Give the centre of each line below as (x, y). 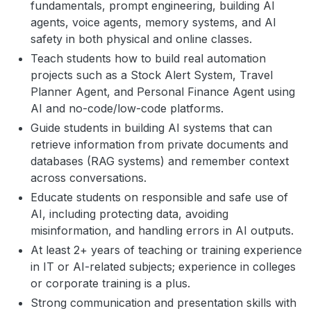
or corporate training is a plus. (110, 283)
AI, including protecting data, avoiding (129, 214)
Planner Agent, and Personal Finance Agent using (163, 92)
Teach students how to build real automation (148, 58)
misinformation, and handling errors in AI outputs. (162, 230)
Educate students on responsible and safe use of (159, 197)
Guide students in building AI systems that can (151, 128)
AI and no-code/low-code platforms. (127, 108)
